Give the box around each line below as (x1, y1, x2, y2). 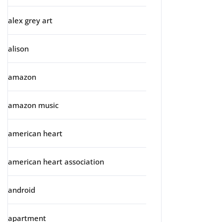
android (8, 185, 35, 195)
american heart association (8, 157, 104, 166)
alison (8, 44, 29, 54)
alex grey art (8, 15, 53, 25)
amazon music (8, 100, 58, 110)
